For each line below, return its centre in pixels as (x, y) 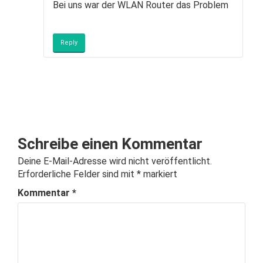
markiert (159, 174)
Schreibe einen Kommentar (110, 144)
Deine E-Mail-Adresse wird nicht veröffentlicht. (115, 161)
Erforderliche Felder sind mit (77, 174)
